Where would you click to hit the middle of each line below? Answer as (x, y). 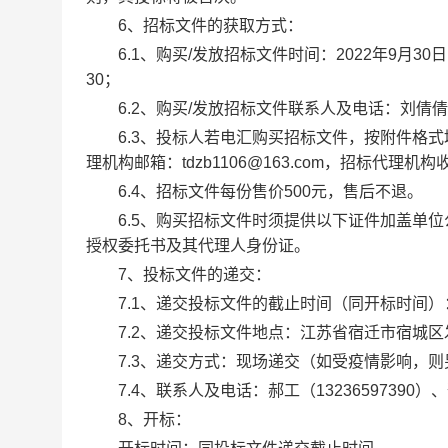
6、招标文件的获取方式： (194, 25)
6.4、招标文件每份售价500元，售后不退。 (254, 191)
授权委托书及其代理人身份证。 (198, 245)
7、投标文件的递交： (178, 274)
